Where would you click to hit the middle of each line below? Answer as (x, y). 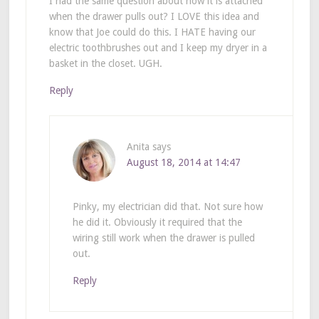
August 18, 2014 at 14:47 (183, 163)
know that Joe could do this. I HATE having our (152, 32)
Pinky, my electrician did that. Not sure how (167, 207)
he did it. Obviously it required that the (157, 223)
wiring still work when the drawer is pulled (163, 238)
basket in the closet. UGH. (105, 64)
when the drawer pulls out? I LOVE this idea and (154, 17)
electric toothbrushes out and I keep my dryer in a (158, 48)
